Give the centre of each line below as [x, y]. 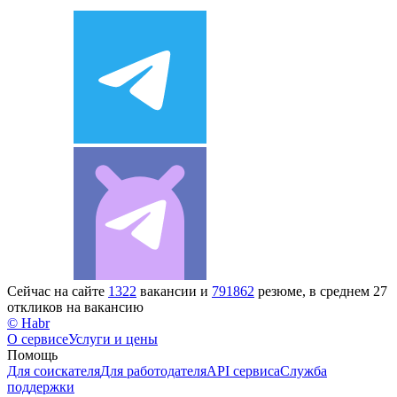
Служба [304, 370]
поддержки [41, 386]
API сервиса [243, 370]
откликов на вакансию [75, 307]
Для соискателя [54, 370]
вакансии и [174, 291]
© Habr [28, 323]
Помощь [32, 354]
